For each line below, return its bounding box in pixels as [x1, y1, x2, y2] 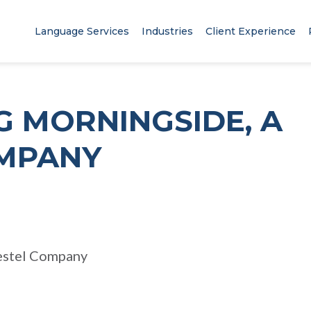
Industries [141, 25, 193, 37]
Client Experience [205, 25, 296, 37]
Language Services [34, 25, 129, 37]
